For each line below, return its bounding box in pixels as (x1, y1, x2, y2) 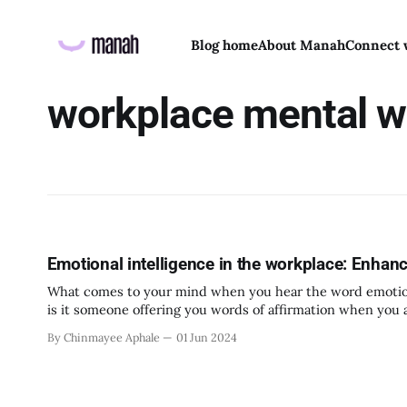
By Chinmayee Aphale (46, 330, 160, 344)
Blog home (190, 36, 258, 54)
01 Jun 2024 (175, 330, 238, 344)
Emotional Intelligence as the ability (46, 319, 268, 336)
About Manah (257, 36, 345, 54)
